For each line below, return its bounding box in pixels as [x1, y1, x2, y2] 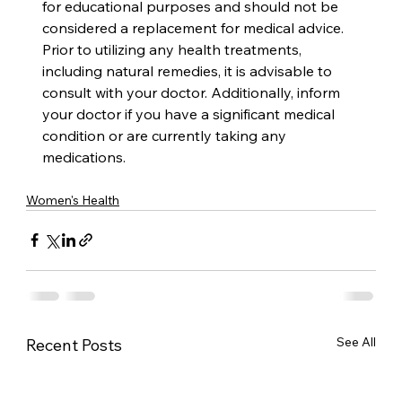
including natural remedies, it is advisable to [42, 61, 336, 80]
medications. [42, 147, 127, 166]
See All [336, 333, 376, 350]
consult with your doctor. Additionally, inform [42, 83, 345, 101]
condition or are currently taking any [42, 126, 291, 144]
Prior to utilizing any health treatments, [42, 39, 306, 58]
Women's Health [26, 191, 120, 208]
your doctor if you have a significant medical [42, 104, 339, 123]
